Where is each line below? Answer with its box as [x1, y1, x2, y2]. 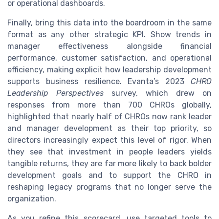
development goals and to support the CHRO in [7, 170, 212, 180]
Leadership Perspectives [7, 88, 104, 98]
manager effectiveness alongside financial [7, 41, 212, 51]
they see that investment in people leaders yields [7, 147, 212, 156]
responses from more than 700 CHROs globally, [7, 100, 212, 109]
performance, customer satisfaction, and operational [7, 53, 212, 63]
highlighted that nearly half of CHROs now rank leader [7, 111, 212, 121]
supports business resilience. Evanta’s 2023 [7, 76, 191, 86]
